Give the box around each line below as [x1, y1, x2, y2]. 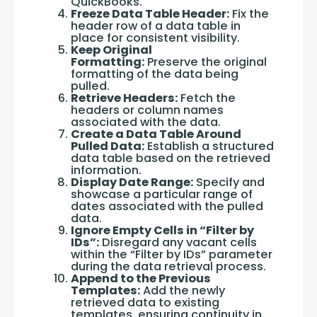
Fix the [229, 6, 269, 22]
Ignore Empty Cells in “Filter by [71, 222, 254, 238]
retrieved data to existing [71, 294, 219, 311]
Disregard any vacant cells [99, 234, 257, 250]
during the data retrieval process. [71, 258, 266, 275]
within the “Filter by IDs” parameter [71, 246, 272, 263]
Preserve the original [144, 54, 267, 70]
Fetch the [178, 90, 236, 106]
